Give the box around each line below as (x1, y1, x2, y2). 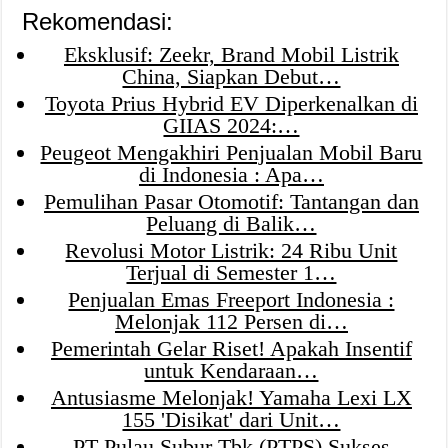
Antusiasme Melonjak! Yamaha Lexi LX (50, 384, 412, 410)
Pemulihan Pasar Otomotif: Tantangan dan (43, 188, 419, 214)
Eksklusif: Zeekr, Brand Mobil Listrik (63, 41, 399, 67)
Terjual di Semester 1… (126, 259, 337, 285)
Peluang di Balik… (146, 210, 317, 236)
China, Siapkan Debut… (122, 63, 341, 89)
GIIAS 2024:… (163, 112, 300, 138)
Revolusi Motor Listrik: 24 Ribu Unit (65, 237, 398, 263)
